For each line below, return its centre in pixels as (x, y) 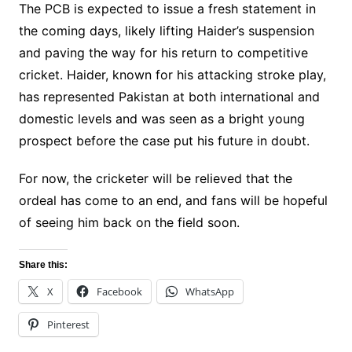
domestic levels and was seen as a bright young (161, 119)
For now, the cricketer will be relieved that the (155, 179)
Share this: (43, 265)
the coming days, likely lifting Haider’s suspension (166, 31)
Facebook (119, 292)
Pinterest (68, 325)
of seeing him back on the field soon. (129, 223)
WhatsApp (209, 292)
